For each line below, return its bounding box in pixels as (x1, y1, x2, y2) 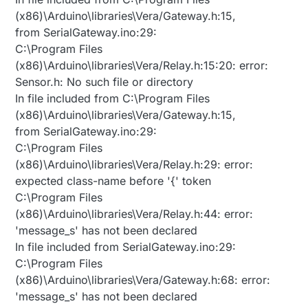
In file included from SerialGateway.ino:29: (15, 240, 236, 254)
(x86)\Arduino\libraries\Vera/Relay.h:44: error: (15, 207, 254, 221)
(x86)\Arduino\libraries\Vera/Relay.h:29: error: (15, 157, 254, 172)
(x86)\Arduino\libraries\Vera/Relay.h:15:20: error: (15, 58, 269, 73)
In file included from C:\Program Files (15, 91, 210, 106)
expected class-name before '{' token (15, 174, 212, 188)
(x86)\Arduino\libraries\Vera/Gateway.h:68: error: (15, 273, 271, 287)
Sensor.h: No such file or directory (15, 75, 194, 89)
